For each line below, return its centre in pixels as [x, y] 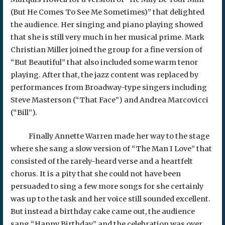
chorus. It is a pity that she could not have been [95, 174]
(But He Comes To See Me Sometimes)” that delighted [107, 12]
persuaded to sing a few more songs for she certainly [107, 186]
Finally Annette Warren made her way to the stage [110, 136]
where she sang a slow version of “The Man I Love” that [111, 148]
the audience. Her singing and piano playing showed [106, 25]
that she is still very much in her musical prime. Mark [107, 37]
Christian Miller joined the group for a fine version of [106, 50]
